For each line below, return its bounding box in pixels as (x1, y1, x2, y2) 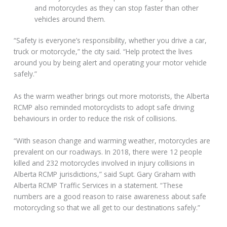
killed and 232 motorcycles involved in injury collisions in (14, 158, 195, 168)
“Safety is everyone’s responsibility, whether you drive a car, (14, 35, 207, 46)
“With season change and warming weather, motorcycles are (14, 135, 211, 145)
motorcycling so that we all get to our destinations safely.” (14, 202, 201, 212)
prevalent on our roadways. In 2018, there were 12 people (14, 146, 203, 157)
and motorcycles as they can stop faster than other (34, 3, 199, 13)
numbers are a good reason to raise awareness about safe (14, 191, 207, 201)
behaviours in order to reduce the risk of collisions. (14, 113, 177, 123)
